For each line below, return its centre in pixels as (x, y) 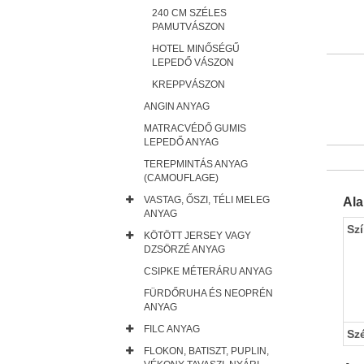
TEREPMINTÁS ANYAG (196, 164)
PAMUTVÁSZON (188, 27)
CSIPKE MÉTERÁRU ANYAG (208, 271)
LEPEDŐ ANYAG (181, 142)
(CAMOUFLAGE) (181, 178)
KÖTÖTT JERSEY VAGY (197, 236)
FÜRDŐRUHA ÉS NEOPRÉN (208, 293)
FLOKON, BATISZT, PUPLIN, (206, 351)
